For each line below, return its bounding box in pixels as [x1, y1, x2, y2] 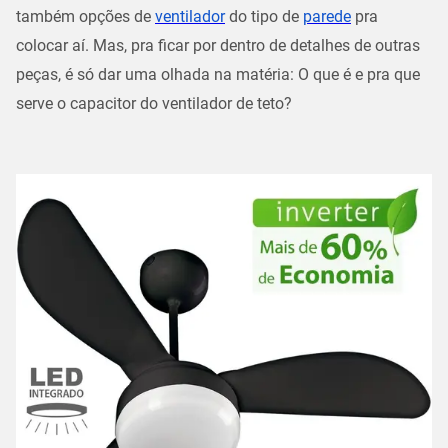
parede [303, 6, 351, 26]
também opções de [16, 6, 155, 26]
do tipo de [225, 6, 303, 26]
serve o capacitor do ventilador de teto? [16, 93, 292, 113]
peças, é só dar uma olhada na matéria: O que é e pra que [16, 64, 420, 84]
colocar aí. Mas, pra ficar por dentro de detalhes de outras [16, 35, 420, 55]
